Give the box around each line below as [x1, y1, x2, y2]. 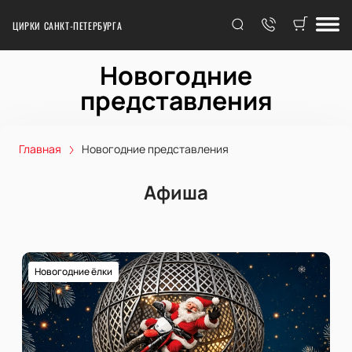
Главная [19, 141, 61, 156]
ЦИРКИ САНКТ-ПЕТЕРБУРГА [13, 18, 123, 32]
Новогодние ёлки [35, 264, 112, 278]
